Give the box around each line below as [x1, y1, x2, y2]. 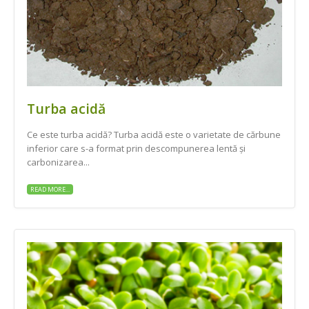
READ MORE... [30, 185, 70, 195]
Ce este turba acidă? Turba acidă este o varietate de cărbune [27, 128, 281, 141]
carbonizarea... [27, 155, 90, 168]
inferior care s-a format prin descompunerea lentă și [27, 141, 246, 154]
